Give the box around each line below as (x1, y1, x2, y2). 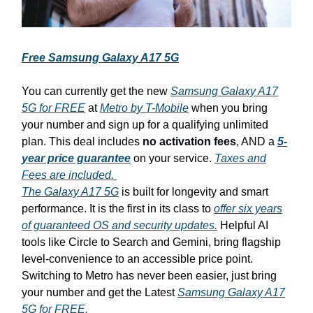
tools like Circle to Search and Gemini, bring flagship (22, 235, 281, 248)
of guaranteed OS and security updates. (22, 219, 217, 231)
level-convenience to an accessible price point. (22, 252, 253, 265)
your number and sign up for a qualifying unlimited (22, 118, 268, 131)
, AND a (236, 135, 277, 147)
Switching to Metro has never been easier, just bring (22, 269, 277, 282)
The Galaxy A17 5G (22, 185, 119, 198)
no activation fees (143, 135, 236, 147)
